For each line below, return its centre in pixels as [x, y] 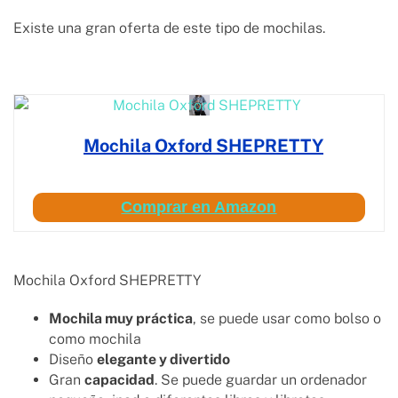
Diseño [73, 360]
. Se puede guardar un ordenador [261, 380]
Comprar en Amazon [199, 207]
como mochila [95, 339]
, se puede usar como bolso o [287, 319]
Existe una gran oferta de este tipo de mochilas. [171, 28]
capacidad [119, 380]
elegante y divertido [163, 360]
